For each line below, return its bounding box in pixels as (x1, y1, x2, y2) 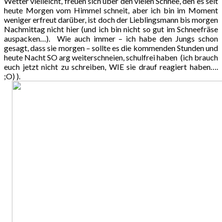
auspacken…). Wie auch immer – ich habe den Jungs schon (4, 33, 218, 43)
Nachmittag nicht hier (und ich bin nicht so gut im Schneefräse (4, 24, 218, 34)
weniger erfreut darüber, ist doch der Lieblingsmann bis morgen (4, 14, 218, 24)
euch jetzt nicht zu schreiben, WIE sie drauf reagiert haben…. (4, 61, 218, 71)
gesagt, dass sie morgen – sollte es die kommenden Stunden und (4, 43, 218, 53)
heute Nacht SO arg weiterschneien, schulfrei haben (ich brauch (4, 52, 218, 62)
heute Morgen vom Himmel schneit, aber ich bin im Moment (4, 5, 218, 15)
